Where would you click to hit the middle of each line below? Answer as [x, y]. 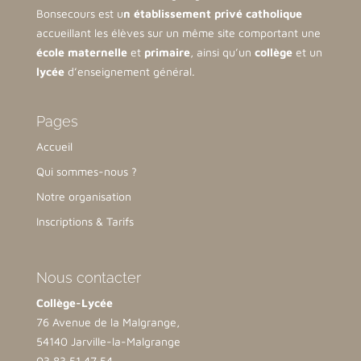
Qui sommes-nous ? [86, 172]
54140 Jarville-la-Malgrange [108, 341]
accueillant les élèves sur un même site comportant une [178, 33]
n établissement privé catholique [212, 14]
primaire [167, 52]
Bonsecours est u [79, 14]
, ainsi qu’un [222, 52]
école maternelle [81, 52]
